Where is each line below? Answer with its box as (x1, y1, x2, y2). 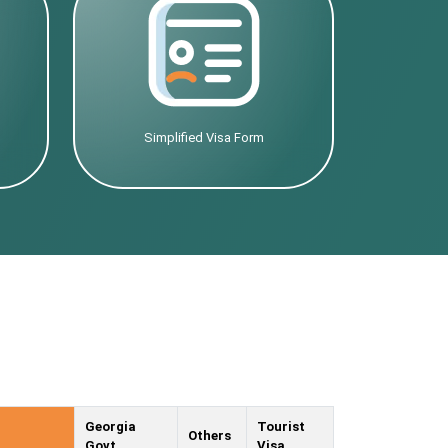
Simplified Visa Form (143, 130, 264, 146)
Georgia (85, 419, 136, 435)
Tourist (257, 419, 305, 435)
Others (188, 428, 231, 444)
